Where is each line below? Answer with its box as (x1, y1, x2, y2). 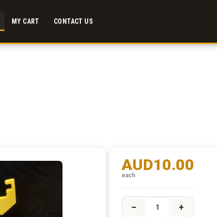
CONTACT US (53, 17, 93, 25)
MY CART (11, 17, 39, 25)
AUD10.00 (121, 155, 194, 174)
